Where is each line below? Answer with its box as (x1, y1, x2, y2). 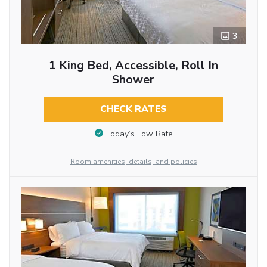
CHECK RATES (100, 103, 167, 116)
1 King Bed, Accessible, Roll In (48, 57, 218, 74)
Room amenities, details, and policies (70, 157, 197, 167)
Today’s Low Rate (105, 128, 173, 139)
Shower (112, 72, 155, 88)
